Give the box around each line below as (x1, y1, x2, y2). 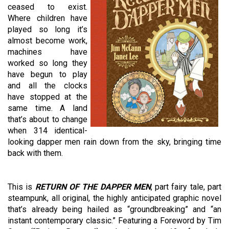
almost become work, (8, 36, 87, 46)
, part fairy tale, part (150, 182, 222, 192)
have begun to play (8, 70, 87, 80)
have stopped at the (8, 92, 87, 102)
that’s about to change (8, 114, 87, 125)
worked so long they (8, 58, 87, 68)
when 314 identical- (8, 126, 87, 136)
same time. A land (8, 103, 87, 113)
